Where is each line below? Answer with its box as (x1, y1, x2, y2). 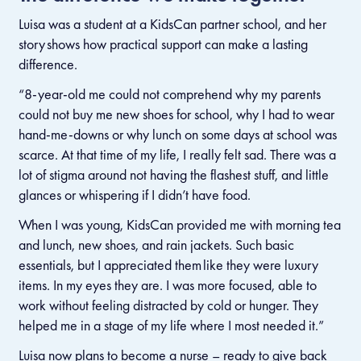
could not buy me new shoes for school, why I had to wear (18, 104, 334, 123)
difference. (18, 54, 77, 73)
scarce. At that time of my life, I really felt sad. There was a (18, 144, 336, 164)
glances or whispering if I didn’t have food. (18, 185, 254, 204)
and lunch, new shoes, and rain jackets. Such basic (18, 234, 294, 254)
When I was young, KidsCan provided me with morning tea (18, 214, 341, 234)
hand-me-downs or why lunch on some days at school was (18, 124, 337, 143)
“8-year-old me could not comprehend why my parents (18, 84, 321, 103)
